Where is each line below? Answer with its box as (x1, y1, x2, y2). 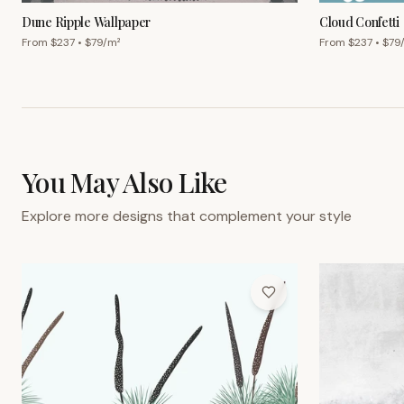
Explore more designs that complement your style (22, 206, 352, 225)
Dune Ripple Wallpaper (22, 13, 151, 31)
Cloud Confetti (319, 13, 400, 31)
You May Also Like (22, 163, 227, 200)
